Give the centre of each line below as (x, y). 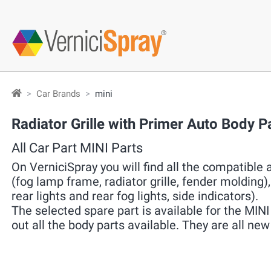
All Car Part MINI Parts (77, 148)
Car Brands (58, 94)
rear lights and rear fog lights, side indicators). (135, 196)
